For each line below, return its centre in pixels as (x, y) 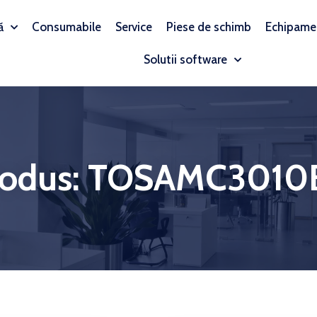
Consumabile (66, 27)
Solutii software (186, 59)
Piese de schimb (208, 27)
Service (133, 27)
